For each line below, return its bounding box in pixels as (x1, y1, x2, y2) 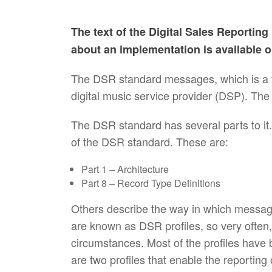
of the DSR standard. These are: (71, 134, 228, 149)
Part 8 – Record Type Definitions (81, 176, 220, 190)
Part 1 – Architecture (81, 162, 169, 176)
